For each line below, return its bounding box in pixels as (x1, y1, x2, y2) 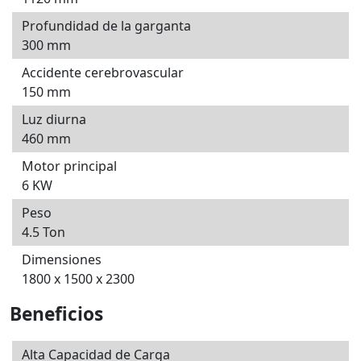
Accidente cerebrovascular (22, 64, 184, 82)
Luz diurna (22, 110, 86, 129)
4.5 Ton (22, 223, 65, 242)
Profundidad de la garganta (22, 17, 191, 35)
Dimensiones (22, 251, 102, 269)
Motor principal (22, 157, 117, 176)
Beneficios (10, 301, 103, 327)
